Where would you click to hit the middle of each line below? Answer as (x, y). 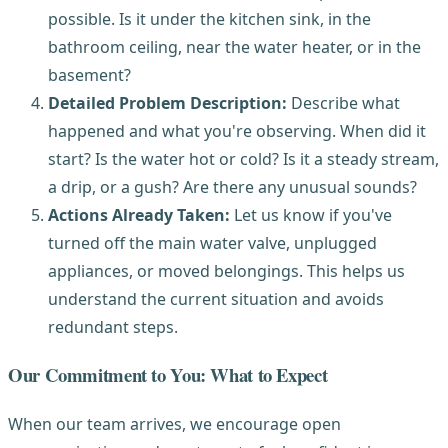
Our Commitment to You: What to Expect (168, 375)
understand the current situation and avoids (216, 298)
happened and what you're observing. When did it (237, 130)
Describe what (343, 102)
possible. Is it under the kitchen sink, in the (209, 18)
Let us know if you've (311, 214)
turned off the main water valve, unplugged (212, 242)
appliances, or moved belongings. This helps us (226, 270)
